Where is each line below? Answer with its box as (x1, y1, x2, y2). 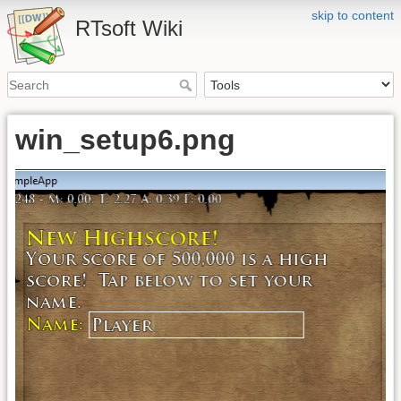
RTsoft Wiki (75, 16, 183, 40)
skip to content (311, 8, 394, 22)
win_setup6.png (15, 124, 235, 157)
